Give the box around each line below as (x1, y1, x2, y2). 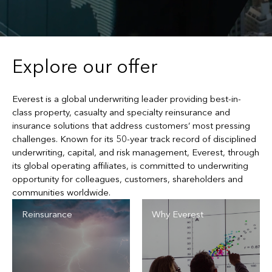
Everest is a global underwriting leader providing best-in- (12, 93, 241, 104)
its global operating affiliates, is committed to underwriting (12, 160, 248, 171)
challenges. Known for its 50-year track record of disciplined (12, 134, 256, 144)
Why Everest (152, 209, 203, 220)
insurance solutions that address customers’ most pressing (12, 120, 250, 131)
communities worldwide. (12, 187, 113, 198)
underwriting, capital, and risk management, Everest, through (12, 147, 259, 158)
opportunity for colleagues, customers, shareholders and (12, 174, 243, 185)
